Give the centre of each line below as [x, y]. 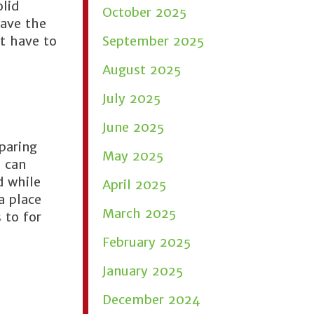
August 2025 [142, 70]
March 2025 [139, 213]
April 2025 [134, 185]
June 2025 [133, 127]
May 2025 [133, 156]
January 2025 [143, 271]
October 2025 [144, 12]
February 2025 [146, 242]
